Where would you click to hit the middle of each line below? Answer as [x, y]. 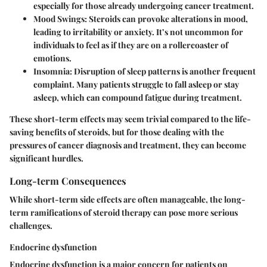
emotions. [52, 58]
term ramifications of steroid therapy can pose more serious [124, 212]
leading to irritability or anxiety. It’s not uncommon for [138, 32]
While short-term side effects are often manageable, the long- [128, 199]
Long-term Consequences [68, 180]
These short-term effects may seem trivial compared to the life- [130, 119]
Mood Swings [59, 18]
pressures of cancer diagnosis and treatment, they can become [128, 145]
